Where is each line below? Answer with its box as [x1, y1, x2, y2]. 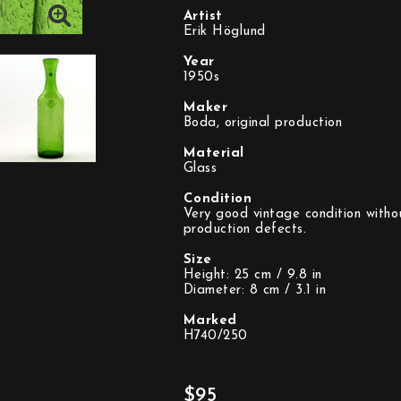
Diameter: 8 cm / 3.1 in [183, 284, 326, 297]
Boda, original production [183, 116, 342, 130]
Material [183, 147, 244, 160]
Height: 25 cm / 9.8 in [183, 269, 322, 282]
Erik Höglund [183, 25, 266, 38]
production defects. [183, 223, 306, 236]
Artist [183, 10, 223, 23]
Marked [183, 314, 237, 328]
